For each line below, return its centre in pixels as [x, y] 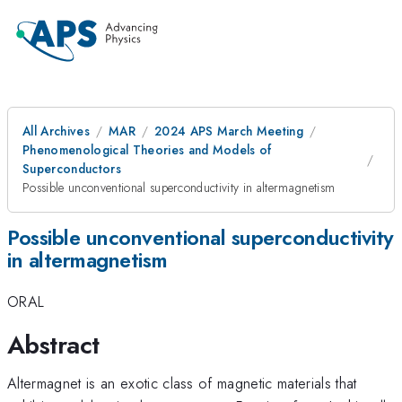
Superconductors [72, 169]
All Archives [56, 131]
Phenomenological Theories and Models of [147, 150]
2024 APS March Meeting [229, 131]
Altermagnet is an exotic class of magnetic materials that [182, 383]
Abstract [53, 345]
